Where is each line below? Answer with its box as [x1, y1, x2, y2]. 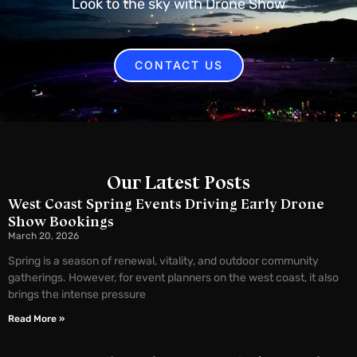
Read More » [8, 312, 65, 324]
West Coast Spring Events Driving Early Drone [8, 194, 324, 213]
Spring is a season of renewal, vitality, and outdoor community [8, 253, 319, 268]
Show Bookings [8, 212, 114, 230]
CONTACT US [134, 57, 223, 72]
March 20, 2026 [8, 229, 79, 241]
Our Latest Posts [107, 170, 250, 194]
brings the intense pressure [8, 287, 146, 301]
